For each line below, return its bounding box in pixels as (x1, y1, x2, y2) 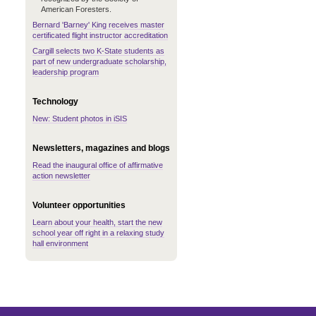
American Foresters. (41, 5, 111, 13)
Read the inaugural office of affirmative (32, 161, 163, 169)
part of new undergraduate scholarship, (32, 57, 166, 66)
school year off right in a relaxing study (32, 229, 164, 237)
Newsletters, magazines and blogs (32, 143, 170, 153)
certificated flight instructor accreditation (32, 31, 168, 39)
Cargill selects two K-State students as (32, 47, 164, 55)
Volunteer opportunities (32, 200, 126, 210)
